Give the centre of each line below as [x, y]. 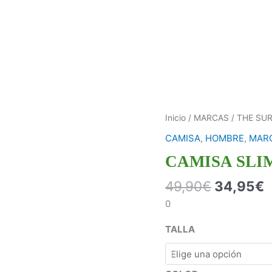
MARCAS [211, 118]
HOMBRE [225, 138]
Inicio [175, 118]
